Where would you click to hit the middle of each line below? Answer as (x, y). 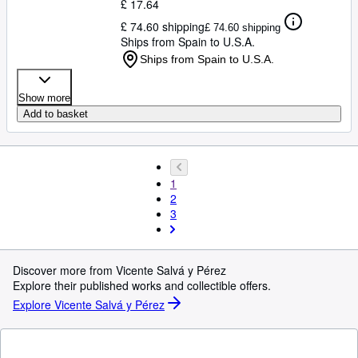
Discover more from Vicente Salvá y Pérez (119, 270)
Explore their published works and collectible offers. (142, 285)
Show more (44, 98)
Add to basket (56, 114)
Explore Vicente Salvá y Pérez (89, 304)
